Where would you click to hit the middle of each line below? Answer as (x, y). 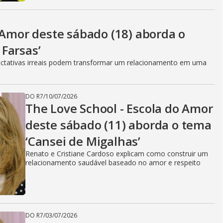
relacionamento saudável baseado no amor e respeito (113, 163)
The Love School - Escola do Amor (119, 108)
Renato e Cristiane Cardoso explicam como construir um (117, 154)
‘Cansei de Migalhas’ (83, 141)
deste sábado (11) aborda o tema (118, 125)
